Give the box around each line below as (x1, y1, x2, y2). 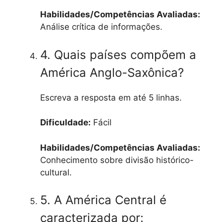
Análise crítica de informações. (40, 22, 163, 32)
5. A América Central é (40, 193, 166, 208)
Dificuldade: (40, 117, 91, 128)
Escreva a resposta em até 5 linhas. (40, 92, 182, 103)
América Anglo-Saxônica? (40, 65, 184, 80)
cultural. (40, 167, 72, 177)
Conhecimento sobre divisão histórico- (40, 155, 194, 165)
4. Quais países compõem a (40, 47, 196, 62)
